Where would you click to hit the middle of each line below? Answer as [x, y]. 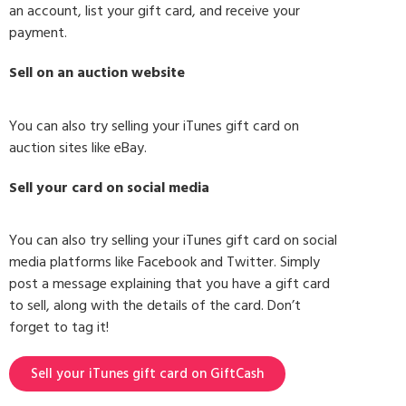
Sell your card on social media [109, 187]
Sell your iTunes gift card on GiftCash [147, 373]
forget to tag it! [59, 327]
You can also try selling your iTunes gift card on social [173, 240]
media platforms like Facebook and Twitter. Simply [164, 261]
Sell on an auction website [97, 73]
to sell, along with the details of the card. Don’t [155, 305]
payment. [38, 33]
